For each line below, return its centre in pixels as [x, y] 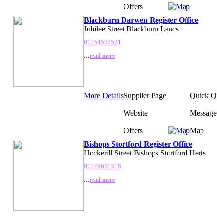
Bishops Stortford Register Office [138, 144]
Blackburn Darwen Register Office [141, 20]
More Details [104, 95]
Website [136, 113]
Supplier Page [145, 95]
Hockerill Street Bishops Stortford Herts [145, 153]
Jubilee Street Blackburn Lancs [131, 29]
